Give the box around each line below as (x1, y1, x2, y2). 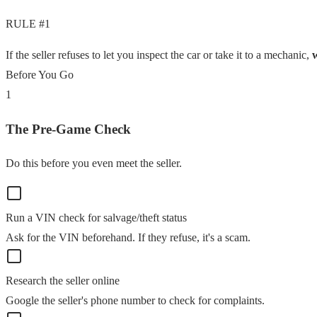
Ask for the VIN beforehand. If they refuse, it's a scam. (6, 231, 250, 244)
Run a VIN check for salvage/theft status (6, 212, 187, 224)
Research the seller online (6, 275, 120, 287)
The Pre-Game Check (6, 121, 131, 137)
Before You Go (6, 68, 74, 81)
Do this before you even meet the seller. (6, 157, 182, 170)
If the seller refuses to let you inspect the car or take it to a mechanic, (6, 48, 309, 61)
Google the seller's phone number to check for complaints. (6, 294, 265, 307)
